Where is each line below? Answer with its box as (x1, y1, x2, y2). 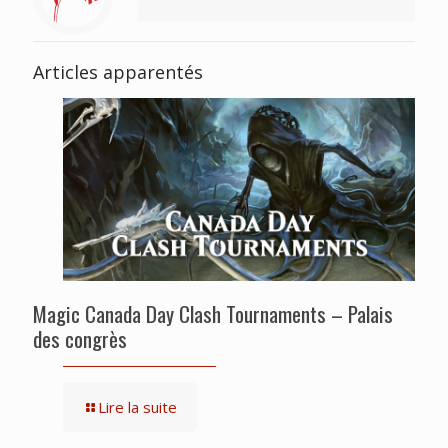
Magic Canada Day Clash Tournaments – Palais (33, 297, 393, 329)
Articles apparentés (33, 59, 203, 84)
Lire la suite (98, 396, 177, 417)
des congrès (33, 322, 127, 354)
